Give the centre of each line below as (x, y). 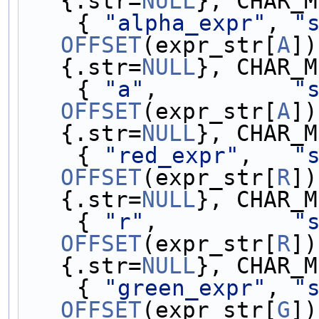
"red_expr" (172, 155)
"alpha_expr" (185, 22)
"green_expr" (185, 287)
